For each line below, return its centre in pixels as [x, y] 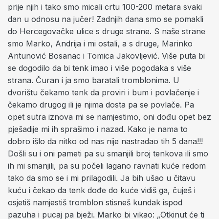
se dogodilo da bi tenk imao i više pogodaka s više [99, 68]
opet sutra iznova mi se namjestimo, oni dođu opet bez [109, 117]
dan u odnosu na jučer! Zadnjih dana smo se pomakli [106, 19]
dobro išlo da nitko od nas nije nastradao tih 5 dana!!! [105, 141]
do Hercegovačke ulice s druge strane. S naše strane [107, 31]
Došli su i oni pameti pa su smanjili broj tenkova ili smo [108, 153]
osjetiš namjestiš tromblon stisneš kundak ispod [95, 202]
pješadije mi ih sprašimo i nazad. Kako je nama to [98, 129]
